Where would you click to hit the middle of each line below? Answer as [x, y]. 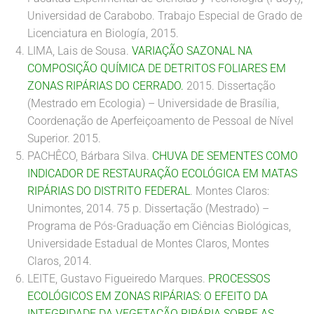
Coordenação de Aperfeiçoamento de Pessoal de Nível [161, 121]
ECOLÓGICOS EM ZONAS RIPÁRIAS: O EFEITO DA [148, 296]
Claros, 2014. [60, 261]
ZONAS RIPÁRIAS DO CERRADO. [105, 86]
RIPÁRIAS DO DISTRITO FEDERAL [109, 191]
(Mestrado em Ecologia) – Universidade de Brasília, [153, 103]
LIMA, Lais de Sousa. [80, 51]
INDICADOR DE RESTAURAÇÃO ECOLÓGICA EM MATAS [162, 173]
